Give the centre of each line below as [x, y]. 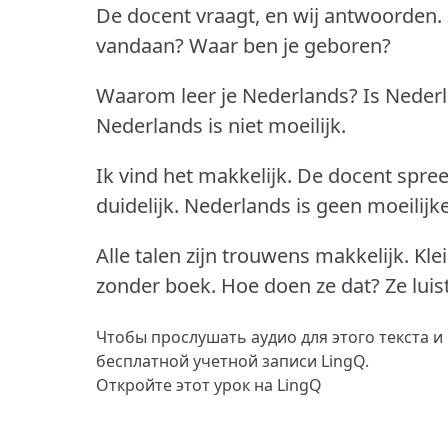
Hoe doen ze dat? [300, 286]
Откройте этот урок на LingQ [209, 385]
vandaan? [140, 46]
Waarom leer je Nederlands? [227, 96]
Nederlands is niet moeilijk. [221, 126]
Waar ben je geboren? [290, 46]
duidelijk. [137, 206]
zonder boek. [156, 286]
